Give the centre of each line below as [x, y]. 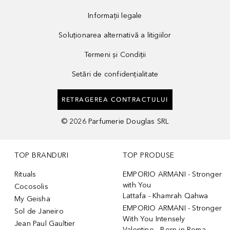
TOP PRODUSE [149, 155]
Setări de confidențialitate [115, 74]
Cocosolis [31, 186]
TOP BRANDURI [41, 155]
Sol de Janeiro [39, 211]
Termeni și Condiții [115, 54]
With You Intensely [154, 219]
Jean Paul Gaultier [45, 223]
